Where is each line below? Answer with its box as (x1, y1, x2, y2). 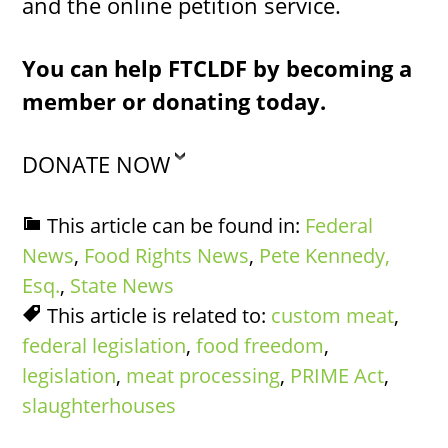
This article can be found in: (47, 211, 306, 239)
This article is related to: (47, 301, 272, 329)
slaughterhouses (22, 391, 177, 419)
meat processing (126, 361, 281, 389)
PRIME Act (290, 361, 385, 389)
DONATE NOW (22, 148, 171, 179)
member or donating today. (22, 85, 327, 116)
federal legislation (22, 331, 187, 359)
